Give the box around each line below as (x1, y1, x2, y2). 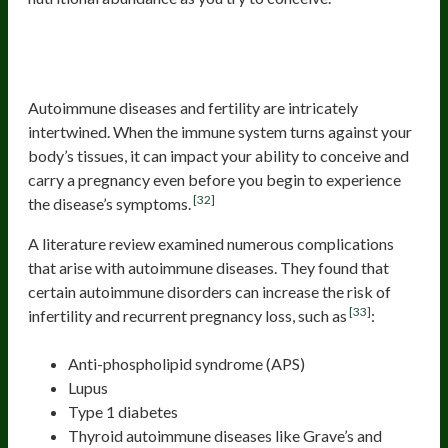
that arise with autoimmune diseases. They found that (28, 257, 389, 277)
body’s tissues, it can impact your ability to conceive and (28, 145, 409, 165)
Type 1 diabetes (68, 401, 178, 421)
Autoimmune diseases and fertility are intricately (28, 97, 358, 117)
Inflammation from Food (28, 57, 288, 87)
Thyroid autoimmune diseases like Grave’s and (68, 425, 382, 445)
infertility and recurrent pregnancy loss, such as (28, 305, 347, 325)
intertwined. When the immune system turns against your (28, 121, 412, 141)
